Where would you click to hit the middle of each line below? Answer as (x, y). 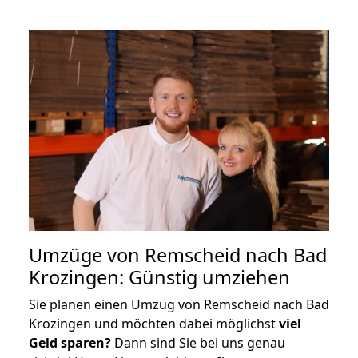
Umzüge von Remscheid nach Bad (178, 255)
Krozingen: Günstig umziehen (159, 277)
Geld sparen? (70, 342)
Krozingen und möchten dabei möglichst (154, 323)
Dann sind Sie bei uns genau (198, 342)
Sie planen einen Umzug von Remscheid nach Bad (179, 304)
